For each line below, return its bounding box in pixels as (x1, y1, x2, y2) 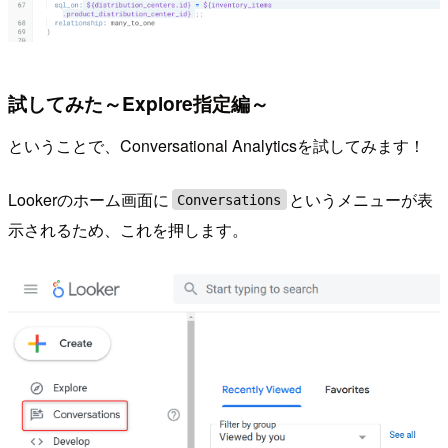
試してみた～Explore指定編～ (8, 89, 269, 118)
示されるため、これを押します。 (8, 217, 248, 241)
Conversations (177, 191, 282, 208)
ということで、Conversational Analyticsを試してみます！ (8, 133, 425, 157)
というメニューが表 (289, 187, 434, 211)
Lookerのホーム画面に (8, 187, 169, 211)
